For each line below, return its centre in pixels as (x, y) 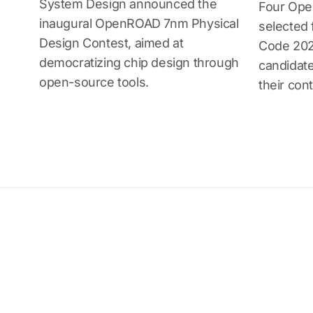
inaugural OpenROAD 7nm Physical (139, 23)
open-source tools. (94, 82)
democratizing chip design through (139, 63)
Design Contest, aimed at (111, 43)
